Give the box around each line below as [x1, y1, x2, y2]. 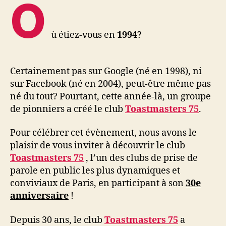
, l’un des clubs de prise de [84, 152, 198, 164]
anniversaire [10, 190, 69, 202]
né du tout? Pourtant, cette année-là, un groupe [10, 90, 211, 102]
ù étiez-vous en [51, 29, 118, 41]
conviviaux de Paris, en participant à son [10, 178, 186, 190]
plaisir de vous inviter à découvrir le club [10, 140, 185, 152]
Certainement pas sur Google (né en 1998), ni [10, 65, 202, 77]
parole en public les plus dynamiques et [10, 165, 180, 177]
